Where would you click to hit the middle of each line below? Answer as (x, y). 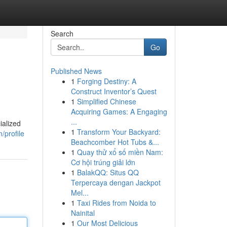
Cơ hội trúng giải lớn (103, 162)
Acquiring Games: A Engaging (119, 111)
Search (62, 33)
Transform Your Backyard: (119, 132)
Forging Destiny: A (106, 81)
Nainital (83, 213)
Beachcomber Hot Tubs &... (115, 142)
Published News (76, 71)
